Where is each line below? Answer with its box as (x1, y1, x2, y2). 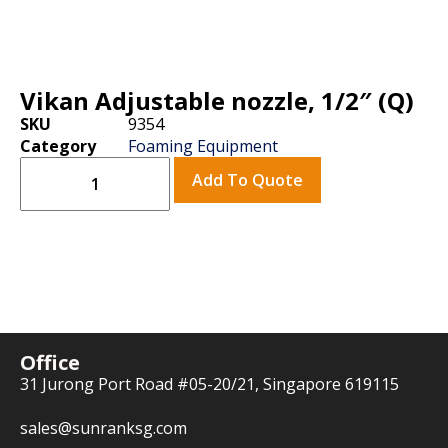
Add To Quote (192, 169, 303, 191)
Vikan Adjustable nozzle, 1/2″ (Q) (20, 84, 414, 117)
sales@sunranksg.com (20, 417, 187, 439)
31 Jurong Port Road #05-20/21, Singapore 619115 (20, 373, 399, 395)
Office (20, 349, 80, 376)
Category (20, 135, 96, 157)
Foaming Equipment (128, 135, 278, 157)
